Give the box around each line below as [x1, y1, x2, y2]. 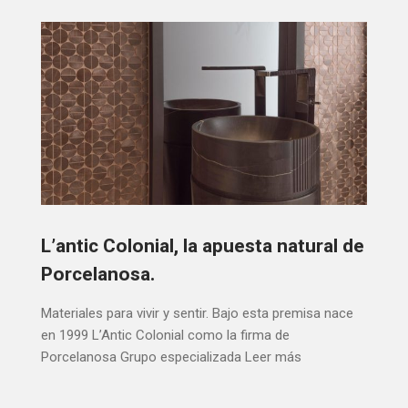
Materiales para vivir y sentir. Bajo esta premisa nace [41, 304, 353, 321]
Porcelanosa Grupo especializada [41, 348, 241, 365]
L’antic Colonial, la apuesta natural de [41, 231, 364, 260]
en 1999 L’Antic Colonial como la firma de [41, 326, 290, 343]
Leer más [245, 348, 301, 365]
